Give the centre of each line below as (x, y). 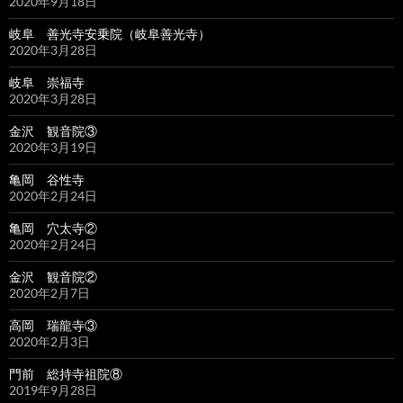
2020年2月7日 (49, 293)
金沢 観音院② (53, 277)
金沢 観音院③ (53, 131)
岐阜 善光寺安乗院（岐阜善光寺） (110, 34)
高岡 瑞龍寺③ (53, 326)
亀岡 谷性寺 (47, 180)
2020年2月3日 (49, 342)
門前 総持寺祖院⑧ (66, 374)
